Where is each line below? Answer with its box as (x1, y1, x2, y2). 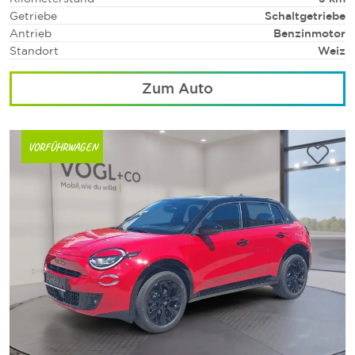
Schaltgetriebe (265, 9, 345, 21)
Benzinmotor (273, 26, 345, 39)
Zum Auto (142, 79, 213, 96)
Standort (10, 44, 59, 56)
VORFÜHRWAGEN (27, 139, 97, 155)
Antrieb (10, 26, 52, 39)
